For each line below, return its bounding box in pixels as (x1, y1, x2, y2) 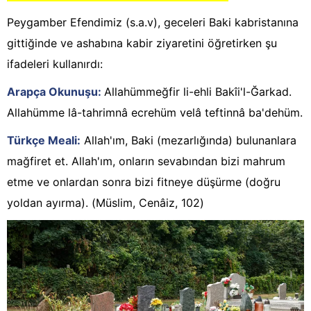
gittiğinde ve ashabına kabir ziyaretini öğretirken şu (7, 36, 277, 51)
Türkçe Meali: (7, 133, 81, 148)
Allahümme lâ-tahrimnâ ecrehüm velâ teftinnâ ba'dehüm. (7, 106, 303, 120)
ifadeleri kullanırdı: (7, 57, 103, 72)
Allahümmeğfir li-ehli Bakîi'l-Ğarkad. (104, 85, 292, 99)
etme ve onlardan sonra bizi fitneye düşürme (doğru (7, 175, 280, 190)
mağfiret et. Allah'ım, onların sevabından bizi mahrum (7, 154, 285, 169)
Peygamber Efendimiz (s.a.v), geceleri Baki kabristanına (7, 15, 299, 30)
